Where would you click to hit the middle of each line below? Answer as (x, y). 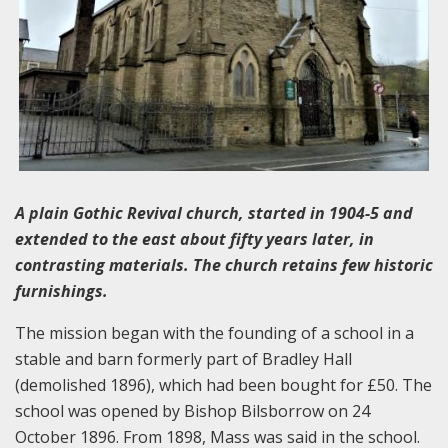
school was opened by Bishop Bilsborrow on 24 (192, 411)
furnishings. (61, 291)
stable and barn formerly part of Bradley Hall (183, 359)
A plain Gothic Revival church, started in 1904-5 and (214, 213)
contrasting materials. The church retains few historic (224, 265)
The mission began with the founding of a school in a (214, 333)
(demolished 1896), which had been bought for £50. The (223, 385)
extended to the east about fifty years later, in (194, 239)
